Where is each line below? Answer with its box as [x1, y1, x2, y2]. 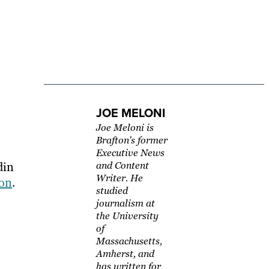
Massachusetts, [95, 235, 162, 248]
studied [95, 184, 128, 198]
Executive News [95, 147, 165, 160]
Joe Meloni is [95, 121, 154, 134]
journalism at [95, 197, 155, 210]
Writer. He [95, 172, 143, 185]
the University [95, 210, 159, 223]
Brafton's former [95, 134, 168, 147]
